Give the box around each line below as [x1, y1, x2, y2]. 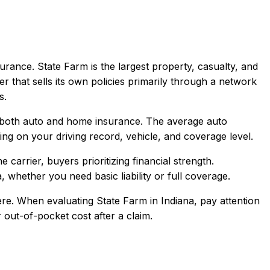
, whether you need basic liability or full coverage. [2, 169, 230, 182]
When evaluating [14, 194, 96, 207]
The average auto [143, 115, 227, 127]
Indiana [161, 194, 194, 207]
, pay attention [194, 194, 260, 207]
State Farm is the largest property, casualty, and [37, 60, 258, 72]
